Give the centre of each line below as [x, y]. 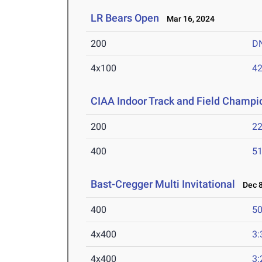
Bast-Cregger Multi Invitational [163, 184]
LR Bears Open [125, 18]
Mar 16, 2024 [188, 19]
